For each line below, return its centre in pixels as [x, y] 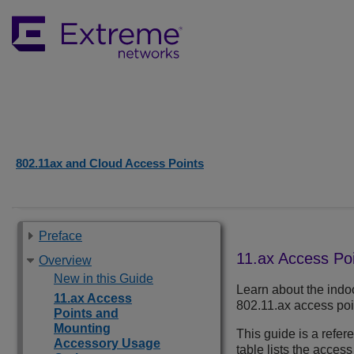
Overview [65, 260]
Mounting [82, 328]
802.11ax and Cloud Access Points [110, 163]
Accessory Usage [107, 343]
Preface [60, 236]
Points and [86, 313]
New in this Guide [104, 279]
